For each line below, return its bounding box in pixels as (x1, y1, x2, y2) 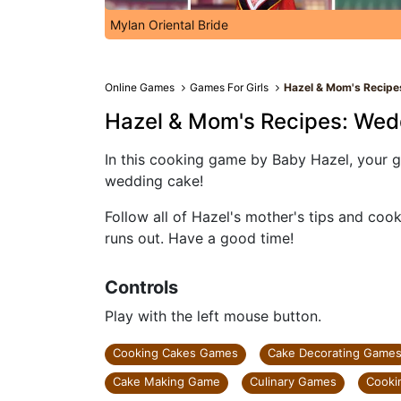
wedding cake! (105, 172, 203, 190)
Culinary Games (250, 374, 337, 388)
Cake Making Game (113, 374, 220, 388)
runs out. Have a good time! (105, 229, 294, 247)
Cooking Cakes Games (113, 346, 238, 360)
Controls (105, 277, 178, 298)
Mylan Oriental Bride (110, 17, 228, 32)
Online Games (105, 81, 175, 94)
